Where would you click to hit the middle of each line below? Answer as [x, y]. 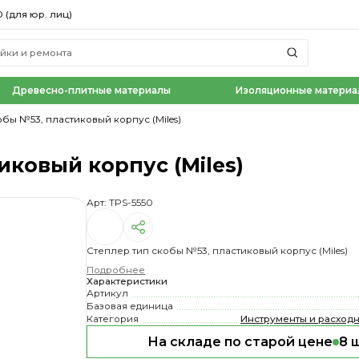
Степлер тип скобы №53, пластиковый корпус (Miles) [218, 251]
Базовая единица [130, 307]
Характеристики [127, 282]
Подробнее [116, 270]
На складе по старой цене [240, 342]
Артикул [108, 294]
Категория [113, 319]
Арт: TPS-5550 [120, 203]
